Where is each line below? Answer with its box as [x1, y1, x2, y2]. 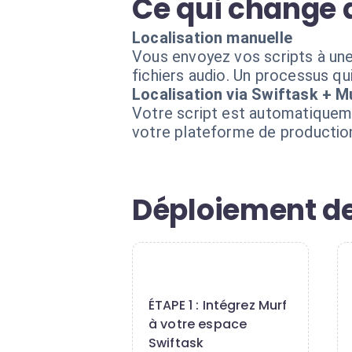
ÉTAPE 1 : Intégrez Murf [148, 296, 288, 314]
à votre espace [148, 315, 247, 333]
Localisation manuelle [132, 28, 292, 47]
